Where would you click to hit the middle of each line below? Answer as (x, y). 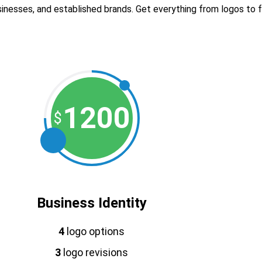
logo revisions (95, 252)
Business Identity (92, 203)
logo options (95, 231)
